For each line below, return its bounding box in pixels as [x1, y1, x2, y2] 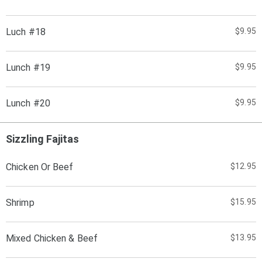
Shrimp [6, 197, 35, 208]
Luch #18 [6, 26, 46, 37]
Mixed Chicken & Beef [6, 233, 98, 244]
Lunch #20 [6, 98, 50, 109]
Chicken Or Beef [6, 161, 74, 173]
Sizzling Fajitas [6, 133, 79, 145]
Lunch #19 [6, 62, 50, 73]
